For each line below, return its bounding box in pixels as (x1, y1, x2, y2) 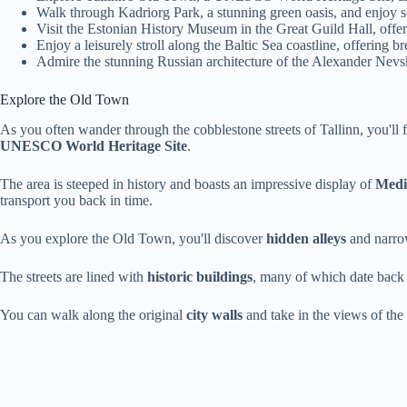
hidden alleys (266, 230, 346, 246)
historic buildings (147, 268, 253, 284)
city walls (186, 306, 243, 323)
